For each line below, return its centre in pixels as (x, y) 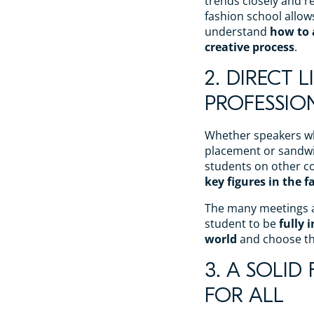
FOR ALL (244, 295)
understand (237, 31)
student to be (242, 223)
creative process (250, 47)
